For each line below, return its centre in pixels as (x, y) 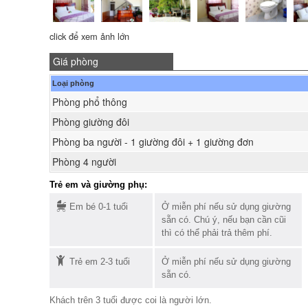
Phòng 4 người (84, 162)
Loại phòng (73, 83)
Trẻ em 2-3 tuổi (100, 262)
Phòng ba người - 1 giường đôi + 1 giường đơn (153, 142)
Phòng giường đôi (91, 122)
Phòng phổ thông (90, 102)
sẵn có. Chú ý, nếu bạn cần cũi (224, 220)
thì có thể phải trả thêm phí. (217, 233)
